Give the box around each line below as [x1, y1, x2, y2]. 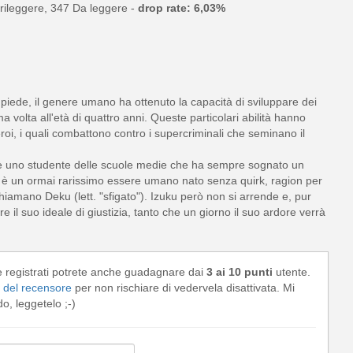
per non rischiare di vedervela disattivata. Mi [72, 281, 295, 295]
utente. [272, 266, 310, 279]
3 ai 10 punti [206, 266, 273, 279]
